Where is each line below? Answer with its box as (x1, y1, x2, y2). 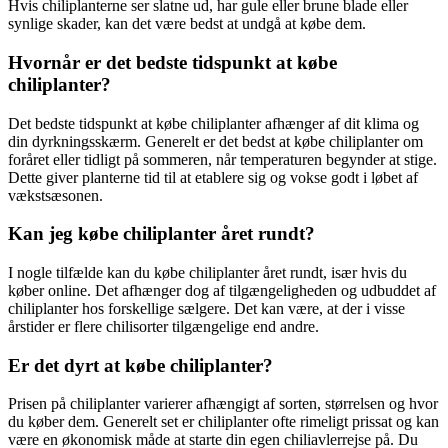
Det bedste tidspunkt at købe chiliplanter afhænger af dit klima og (8, 114, 419, 132)
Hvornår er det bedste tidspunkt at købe (8, 51, 337, 73)
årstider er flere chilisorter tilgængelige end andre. (8, 318, 319, 335)
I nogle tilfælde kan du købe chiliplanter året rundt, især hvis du (8, 264, 407, 281)
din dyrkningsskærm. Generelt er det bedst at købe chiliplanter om (8, 132, 423, 150)
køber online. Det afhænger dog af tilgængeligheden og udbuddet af (8, 282, 436, 299)
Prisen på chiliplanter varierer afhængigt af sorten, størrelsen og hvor (8, 395, 438, 413)
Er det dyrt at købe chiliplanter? (8, 354, 273, 376)
